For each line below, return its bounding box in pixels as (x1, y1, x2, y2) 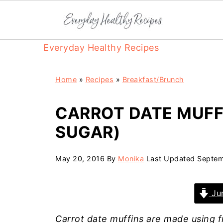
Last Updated (144, 154, 197, 163)
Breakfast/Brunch (122, 75, 184, 84)
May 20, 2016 (55, 154, 105, 163)
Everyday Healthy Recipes (43, 42, 159, 53)
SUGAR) (55, 122, 120, 142)
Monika (118, 154, 144, 163)
